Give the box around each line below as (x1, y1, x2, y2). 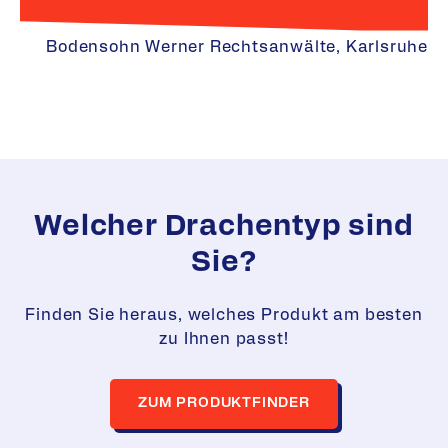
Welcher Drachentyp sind (34, 212, 414, 242)
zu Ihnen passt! (159, 330, 289, 347)
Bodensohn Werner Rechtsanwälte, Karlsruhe (46, 39, 428, 56)
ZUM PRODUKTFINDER (138, 396, 310, 411)
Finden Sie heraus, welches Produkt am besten (25, 306, 423, 323)
